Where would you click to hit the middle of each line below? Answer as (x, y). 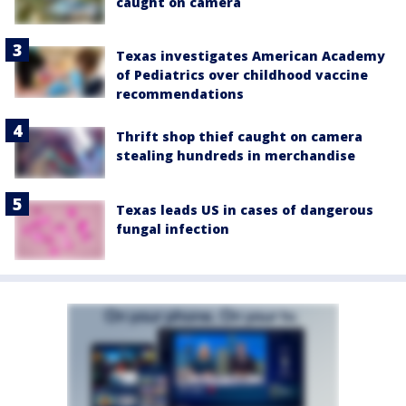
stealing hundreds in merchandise (236, 156)
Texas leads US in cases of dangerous (245, 209)
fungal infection (173, 228)
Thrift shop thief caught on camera (239, 137)
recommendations (180, 94)
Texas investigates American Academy (251, 56)
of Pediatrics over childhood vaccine (242, 75)
